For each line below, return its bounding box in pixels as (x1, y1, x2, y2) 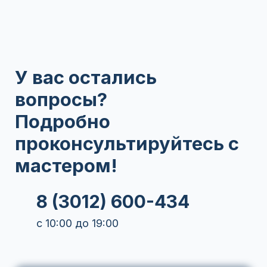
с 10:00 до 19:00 (36, 217, 119, 230)
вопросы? (15, 88, 111, 111)
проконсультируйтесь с (15, 132, 239, 155)
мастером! (15, 154, 117, 177)
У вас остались (15, 66, 157, 89)
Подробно (15, 110, 110, 133)
